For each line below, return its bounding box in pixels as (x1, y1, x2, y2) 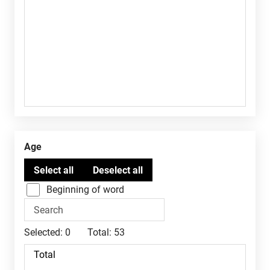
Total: (87, 227, 111, 238)
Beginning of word (46, 184, 124, 195)
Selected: (24, 227, 63, 238)
